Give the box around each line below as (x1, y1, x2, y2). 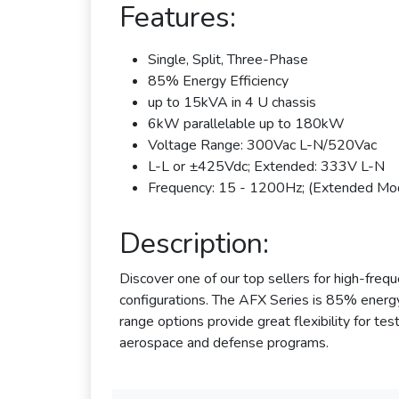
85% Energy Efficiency (148, 71, 289, 91)
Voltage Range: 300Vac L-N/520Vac (148, 135, 377, 155)
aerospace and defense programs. (119, 333, 329, 353)
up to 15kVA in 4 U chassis (148, 93, 316, 112)
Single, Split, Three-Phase (148, 50, 308, 69)
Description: (119, 224, 269, 263)
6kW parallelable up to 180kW (148, 114, 345, 134)
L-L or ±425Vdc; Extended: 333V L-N (148, 157, 385, 176)
